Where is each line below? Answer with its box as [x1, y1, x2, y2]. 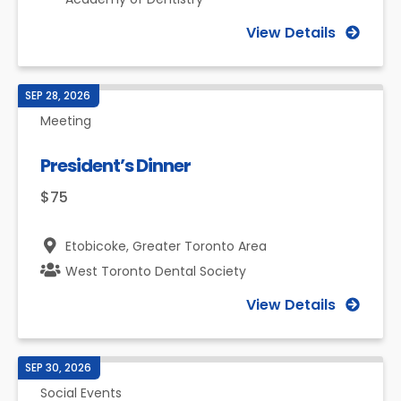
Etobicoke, [65, 237, 132, 255]
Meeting [40, 112, 91, 130]
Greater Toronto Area [132, 237, 267, 255]
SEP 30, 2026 [25, 360, 91, 375]
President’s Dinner [40, 153, 191, 178]
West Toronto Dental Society [65, 262, 246, 280]
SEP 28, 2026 [25, 88, 90, 103]
